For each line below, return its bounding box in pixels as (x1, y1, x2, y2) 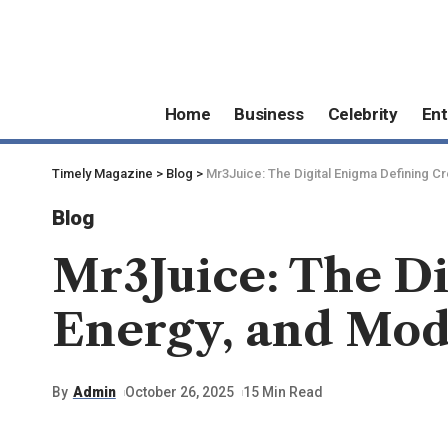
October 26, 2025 (125, 384, 235, 401)
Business (234, 104, 304, 125)
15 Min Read (243, 384, 324, 401)
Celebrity (327, 104, 398, 125)
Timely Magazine (52, 165, 153, 181)
